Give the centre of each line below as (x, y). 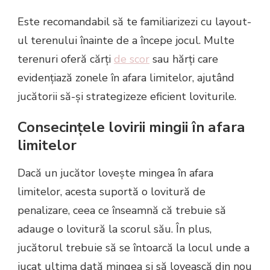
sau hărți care (184, 59)
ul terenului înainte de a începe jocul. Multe (126, 40)
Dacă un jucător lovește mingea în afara (115, 173)
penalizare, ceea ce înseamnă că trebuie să (122, 210)
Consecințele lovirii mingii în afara (131, 127)
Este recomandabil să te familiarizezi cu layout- (134, 21)
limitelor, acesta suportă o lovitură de (111, 191)
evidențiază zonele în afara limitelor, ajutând (126, 77)
